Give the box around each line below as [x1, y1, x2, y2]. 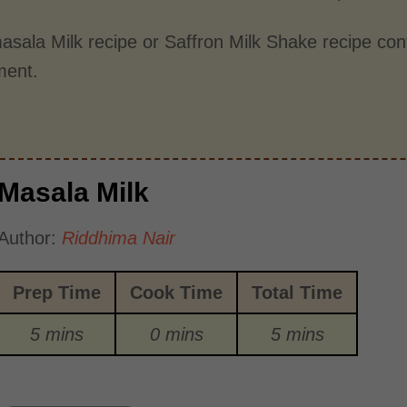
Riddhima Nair [62, 227, 176, 248]
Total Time [252, 282, 343, 303]
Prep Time [13, 282, 102, 303]
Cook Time [130, 282, 223, 303]
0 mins [149, 323, 203, 344]
